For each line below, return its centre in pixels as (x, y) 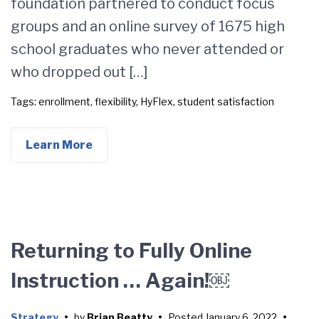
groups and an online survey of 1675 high (148, 26)
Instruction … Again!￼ (120, 281)
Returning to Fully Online (131, 251)
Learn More (59, 145)
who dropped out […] (79, 72)
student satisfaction (226, 101)
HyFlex (157, 101)
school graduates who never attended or (147, 49)
